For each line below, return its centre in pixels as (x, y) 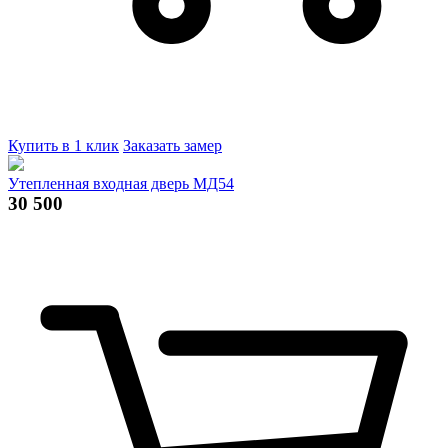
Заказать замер (172, 145)
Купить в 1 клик (63, 145)
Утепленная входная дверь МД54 (121, 183)
